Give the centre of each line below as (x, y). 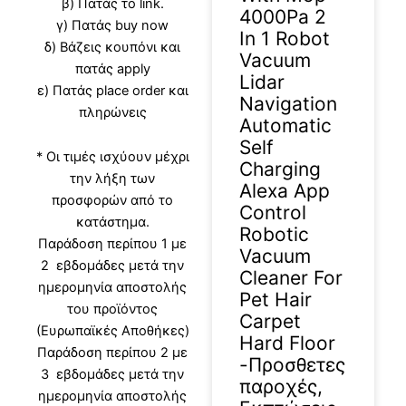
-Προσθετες (292, 365)
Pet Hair (275, 300)
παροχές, (281, 387)
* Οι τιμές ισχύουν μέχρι (112, 157)
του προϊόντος (113, 309)
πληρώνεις (112, 112)
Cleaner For (291, 278)
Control (273, 213)
